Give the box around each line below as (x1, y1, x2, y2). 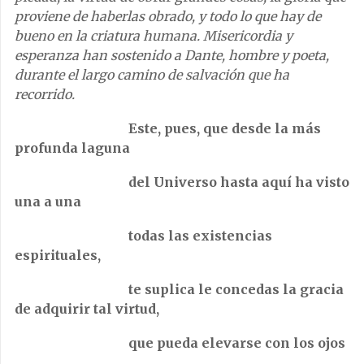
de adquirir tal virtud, (15, 301, 159, 317)
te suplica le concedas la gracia (18, 281, 344, 297)
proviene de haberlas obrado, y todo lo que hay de (15, 8, 321, 24)
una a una (15, 193, 81, 210)
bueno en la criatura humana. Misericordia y (15, 28, 292, 44)
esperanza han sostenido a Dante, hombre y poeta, (15, 47, 329, 63)
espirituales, (15, 247, 101, 263)
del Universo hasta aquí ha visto (15, 174, 349, 190)
